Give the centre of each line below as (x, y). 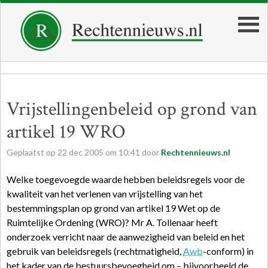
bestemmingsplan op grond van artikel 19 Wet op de (113, 208)
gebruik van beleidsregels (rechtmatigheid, (95, 251)
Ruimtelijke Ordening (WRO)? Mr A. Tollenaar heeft (112, 222)
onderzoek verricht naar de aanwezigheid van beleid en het (126, 237)
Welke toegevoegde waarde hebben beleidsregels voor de (126, 179)
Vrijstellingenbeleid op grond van (132, 109)
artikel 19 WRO (66, 132)
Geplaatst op (32, 152)
